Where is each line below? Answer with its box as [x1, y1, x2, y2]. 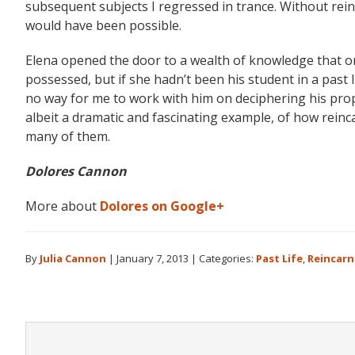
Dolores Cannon [25, 162, 127, 180]
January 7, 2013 [116, 251, 189, 265]
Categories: [199, 251, 256, 265]
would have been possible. [25, 17, 181, 34]
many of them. [25, 128, 110, 145]
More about [25, 197, 100, 215]
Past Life [256, 251, 303, 265]
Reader [25, 319, 107, 351]
